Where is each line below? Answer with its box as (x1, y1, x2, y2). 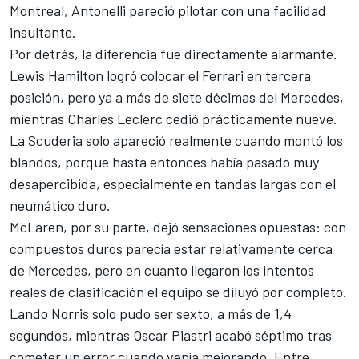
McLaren (10, 218, 63, 236)
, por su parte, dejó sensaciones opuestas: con (63, 218, 346, 236)
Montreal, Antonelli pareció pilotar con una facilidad (10, 2, 326, 20)
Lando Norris (10, 305, 89, 323)
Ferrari (202, 67, 244, 85)
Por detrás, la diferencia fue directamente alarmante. (10, 45, 337, 63)
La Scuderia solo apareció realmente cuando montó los (10, 131, 343, 150)
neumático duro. (10, 196, 111, 215)
